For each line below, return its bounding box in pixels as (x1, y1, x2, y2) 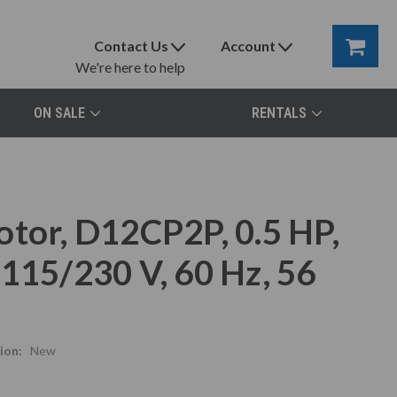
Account (221, 37, 276, 54)
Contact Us (94, 37, 169, 54)
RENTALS (251, 105, 307, 121)
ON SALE (33, 105, 85, 121)
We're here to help (75, 58, 186, 75)
